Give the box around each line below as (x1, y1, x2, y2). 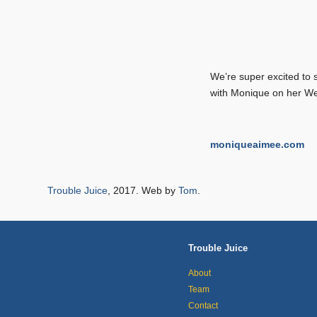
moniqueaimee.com (210, 138, 304, 150)
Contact (188, 300, 219, 311)
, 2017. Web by (108, 184, 178, 196)
